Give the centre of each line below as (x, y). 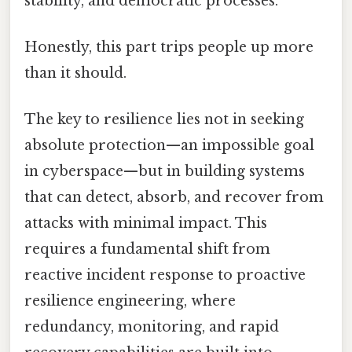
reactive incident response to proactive (165, 275)
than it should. (75, 73)
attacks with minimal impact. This (146, 224)
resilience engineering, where (130, 301)
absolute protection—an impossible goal (169, 146)
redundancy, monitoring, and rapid (152, 327)
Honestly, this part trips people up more (169, 47)
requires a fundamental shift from (147, 249)
